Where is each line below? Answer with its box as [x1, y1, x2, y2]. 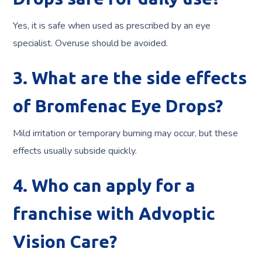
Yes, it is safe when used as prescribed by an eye [13, 19, 211, 33]
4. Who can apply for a [13, 175, 196, 196]
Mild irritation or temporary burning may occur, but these [13, 127, 239, 140]
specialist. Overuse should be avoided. [13, 37, 168, 50]
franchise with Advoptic [13, 204, 216, 224]
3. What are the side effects [13, 68, 247, 88]
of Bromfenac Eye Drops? [13, 96, 223, 116]
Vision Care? [13, 232, 118, 252]
